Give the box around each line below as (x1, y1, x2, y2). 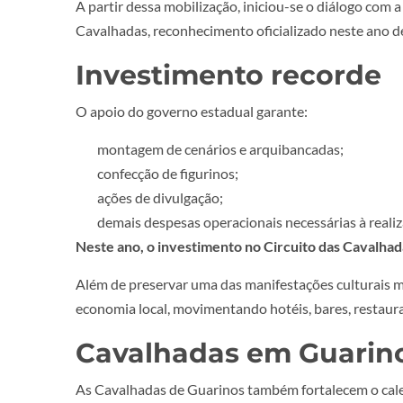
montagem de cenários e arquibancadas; (97, 140, 344, 157)
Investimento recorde (76, 58, 381, 92)
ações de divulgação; (97, 189, 223, 206)
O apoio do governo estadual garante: (76, 103, 308, 120)
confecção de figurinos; (97, 165, 238, 182)
